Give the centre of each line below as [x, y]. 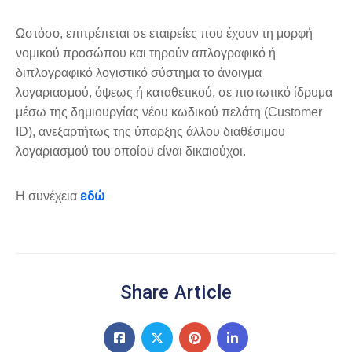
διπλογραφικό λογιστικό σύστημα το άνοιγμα [139, 72]
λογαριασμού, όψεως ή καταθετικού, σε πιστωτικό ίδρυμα [174, 92]
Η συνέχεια [48, 196]
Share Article [176, 292]
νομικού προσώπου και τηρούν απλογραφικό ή [146, 53]
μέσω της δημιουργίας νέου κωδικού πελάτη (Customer [169, 112]
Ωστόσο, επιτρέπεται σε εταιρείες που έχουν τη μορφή [164, 33]
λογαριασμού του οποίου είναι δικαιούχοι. [131, 151]
